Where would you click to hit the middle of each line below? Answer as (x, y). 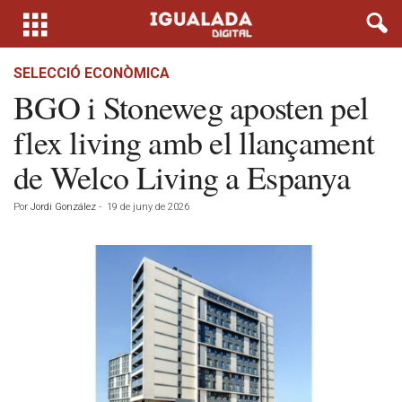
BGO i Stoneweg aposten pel (191, 107)
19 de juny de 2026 (148, 207)
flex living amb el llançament (194, 142)
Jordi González (63, 207)
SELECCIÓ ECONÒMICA (92, 73)
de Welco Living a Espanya (182, 177)
